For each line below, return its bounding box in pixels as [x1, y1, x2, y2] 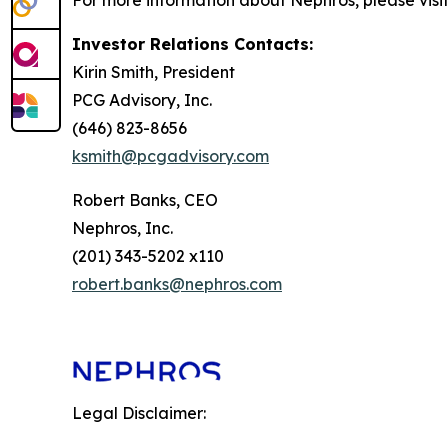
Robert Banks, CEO [72, 190, 218, 211]
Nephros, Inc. [72, 218, 173, 239]
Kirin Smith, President [72, 62, 235, 83]
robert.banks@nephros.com [72, 274, 282, 295]
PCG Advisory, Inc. [72, 90, 212, 111]
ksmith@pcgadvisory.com [72, 146, 269, 167]
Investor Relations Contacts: [72, 34, 313, 55]
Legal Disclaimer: [72, 403, 206, 424]
